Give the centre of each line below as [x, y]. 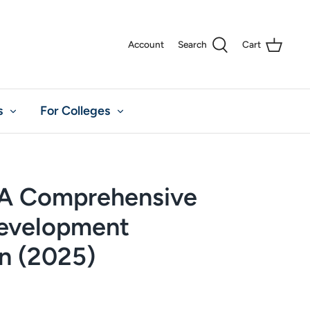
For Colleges [75, 111]
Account [146, 45]
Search [192, 45]
